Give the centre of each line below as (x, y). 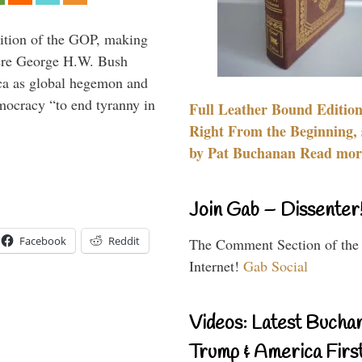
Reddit (124, 240)
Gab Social (276, 265)
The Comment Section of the (274, 244)
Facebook (43, 240)
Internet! (216, 265)
